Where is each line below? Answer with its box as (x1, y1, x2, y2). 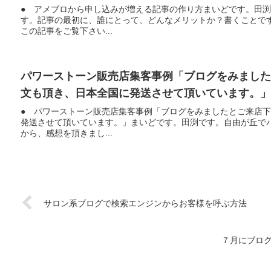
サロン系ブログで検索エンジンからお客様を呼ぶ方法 (44, 198, 247, 209)
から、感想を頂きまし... (21, 128, 113, 138)
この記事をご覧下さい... (21, 26, 113, 36)
